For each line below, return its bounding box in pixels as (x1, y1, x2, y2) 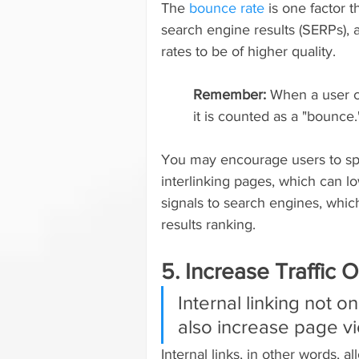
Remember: (193, 87, 270, 103)
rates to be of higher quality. (161, 43, 336, 60)
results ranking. (161, 216, 256, 233)
